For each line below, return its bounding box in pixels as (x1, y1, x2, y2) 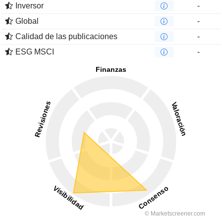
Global (15, 17, 39, 25)
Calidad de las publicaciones (15, 32, 117, 41)
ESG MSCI (15, 48, 54, 56)
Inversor (15, 1, 44, 10)
